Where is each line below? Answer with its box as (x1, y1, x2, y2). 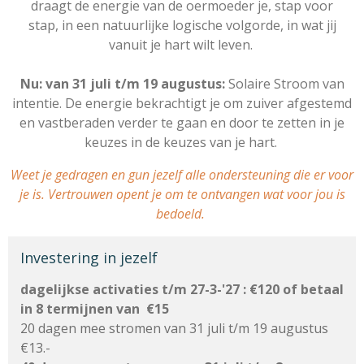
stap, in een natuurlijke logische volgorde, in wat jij (28, 16, 336, 35)
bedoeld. (156, 205, 208, 223)
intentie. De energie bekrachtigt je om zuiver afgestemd (12, 94, 352, 113)
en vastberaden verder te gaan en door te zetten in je (19, 114, 344, 132)
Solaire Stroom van (224, 75, 344, 93)
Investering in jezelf (20, 248, 158, 268)
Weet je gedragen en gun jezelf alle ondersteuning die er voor (11, 166, 353, 184)
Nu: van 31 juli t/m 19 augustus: (19, 75, 225, 93)
